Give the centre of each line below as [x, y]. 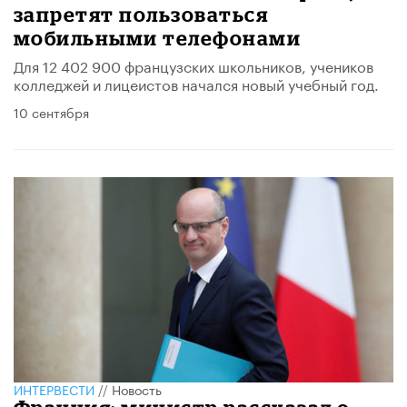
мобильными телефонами [158, 38]
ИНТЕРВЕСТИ [54, 388]
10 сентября [51, 112]
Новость [137, 388]
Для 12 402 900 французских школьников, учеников [194, 65]
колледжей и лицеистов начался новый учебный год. [196, 84]
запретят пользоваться [141, 15]
